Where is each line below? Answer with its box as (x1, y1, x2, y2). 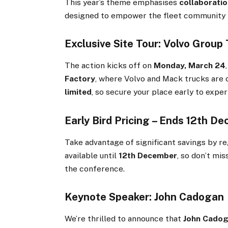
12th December (119, 150, 178, 160)
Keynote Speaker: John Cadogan (65, 190, 224, 203)
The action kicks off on (65, 61, 154, 71)
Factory (65, 74, 96, 84)
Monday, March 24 (154, 61, 226, 71)
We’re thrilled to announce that (65, 214, 184, 224)
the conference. (65, 163, 125, 174)
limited (65, 87, 92, 97)
